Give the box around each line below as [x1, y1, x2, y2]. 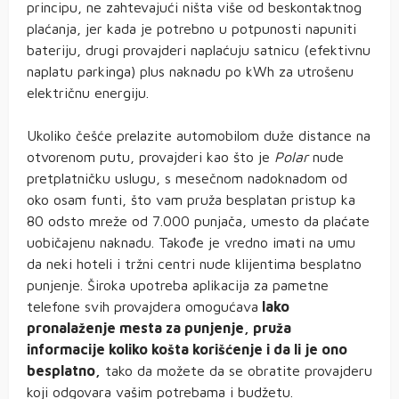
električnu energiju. [27, 85, 149, 102]
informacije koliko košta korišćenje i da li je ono [27, 341, 347, 358]
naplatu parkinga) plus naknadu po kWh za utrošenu [27, 63, 354, 80]
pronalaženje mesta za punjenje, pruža [27, 320, 291, 337]
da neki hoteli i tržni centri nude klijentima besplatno [27, 256, 362, 273]
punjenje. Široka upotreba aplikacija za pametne [27, 277, 329, 294]
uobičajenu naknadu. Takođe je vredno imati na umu [27, 234, 355, 251]
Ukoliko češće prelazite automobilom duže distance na [27, 127, 370, 144]
